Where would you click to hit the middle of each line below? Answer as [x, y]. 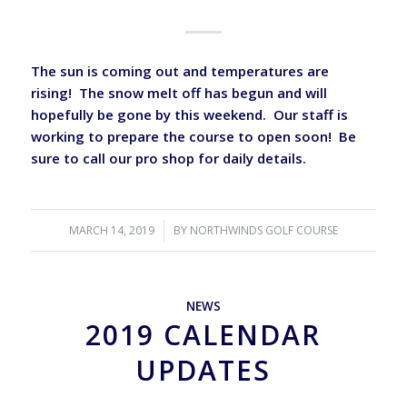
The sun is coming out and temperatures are [179, 70]
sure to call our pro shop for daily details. [170, 158]
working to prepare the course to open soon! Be [193, 136]
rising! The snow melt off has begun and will [179, 92]
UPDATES [203, 371]
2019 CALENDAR [203, 335]
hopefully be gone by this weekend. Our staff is [189, 114]
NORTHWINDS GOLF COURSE [263, 231]
